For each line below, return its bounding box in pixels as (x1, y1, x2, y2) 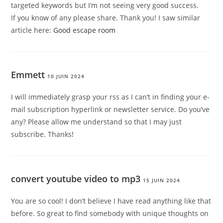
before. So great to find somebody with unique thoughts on (11, 209, 209, 219)
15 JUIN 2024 (143, 177, 181, 184)
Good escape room (53, 25, 116, 35)
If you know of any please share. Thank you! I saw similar (11, 13, 201, 23)
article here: (11, 25, 54, 35)
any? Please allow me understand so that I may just (11, 117, 182, 127)
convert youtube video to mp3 (11, 173, 141, 185)
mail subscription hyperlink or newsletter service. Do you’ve (11, 105, 210, 114)
